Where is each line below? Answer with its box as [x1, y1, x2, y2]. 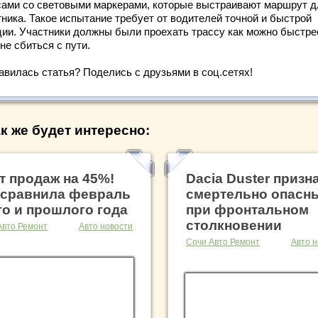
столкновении [186, 218, 282, 234]
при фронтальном [186, 202, 309, 218]
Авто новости [79, 221, 133, 232]
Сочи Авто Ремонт [186, 237, 260, 248]
